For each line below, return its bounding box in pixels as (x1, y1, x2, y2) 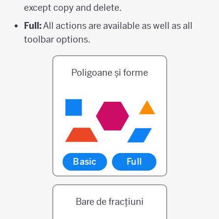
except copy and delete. (24, 2, 122, 13)
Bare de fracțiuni (75, 196, 144, 207)
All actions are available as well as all (42, 20, 193, 31)
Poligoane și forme (71, 67, 148, 78)
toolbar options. (24, 34, 90, 45)
